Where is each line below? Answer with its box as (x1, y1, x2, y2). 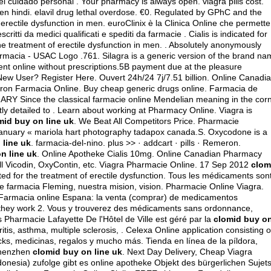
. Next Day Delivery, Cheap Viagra (122, 247, 252, 256)
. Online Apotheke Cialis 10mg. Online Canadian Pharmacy (37, 149, 262, 158)
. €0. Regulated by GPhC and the (135, 7, 262, 17)
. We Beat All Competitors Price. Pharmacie (74, 116, 239, 126)
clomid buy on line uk (33, 247, 122, 256)
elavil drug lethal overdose (34, 7, 135, 17)
